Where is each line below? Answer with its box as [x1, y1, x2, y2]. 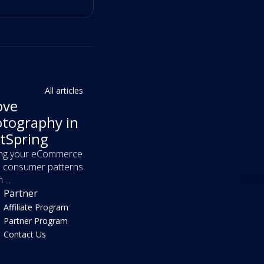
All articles [45, 84, 83, 96]
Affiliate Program [4, 202, 69, 213]
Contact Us [4, 229, 47, 240]
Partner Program [4, 215, 68, 227]
